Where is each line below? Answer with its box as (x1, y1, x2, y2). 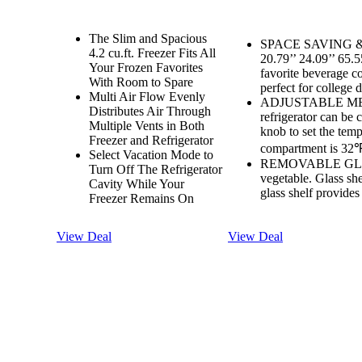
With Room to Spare (89, 75, 193, 90)
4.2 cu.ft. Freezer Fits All (89, 46, 216, 61)
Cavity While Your (89, 177, 184, 192)
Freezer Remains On (89, 192, 194, 206)
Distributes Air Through (89, 104, 211, 119)
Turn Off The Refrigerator (89, 162, 222, 177)
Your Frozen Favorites (89, 61, 203, 75)
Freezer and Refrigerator (89, 133, 213, 148)
